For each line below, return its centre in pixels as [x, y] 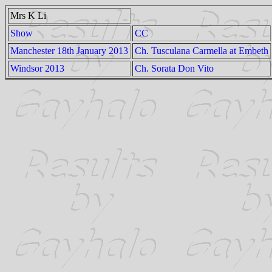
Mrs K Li [28, 15]
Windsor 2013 [37, 68]
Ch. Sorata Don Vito [174, 68]
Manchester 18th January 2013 [69, 51]
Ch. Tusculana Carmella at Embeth [202, 51]
